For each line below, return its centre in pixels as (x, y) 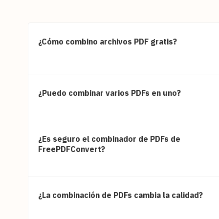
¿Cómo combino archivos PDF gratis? (108, 41)
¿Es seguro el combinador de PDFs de (109, 139)
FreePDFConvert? (72, 149)
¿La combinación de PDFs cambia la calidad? (120, 195)
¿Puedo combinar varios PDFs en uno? (109, 93)
